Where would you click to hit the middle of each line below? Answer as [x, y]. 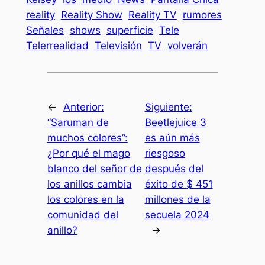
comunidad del [83, 214]
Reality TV [152, 15]
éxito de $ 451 [179, 184]
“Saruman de [78, 122]
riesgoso [165, 153]
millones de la [177, 199]
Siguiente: [168, 107]
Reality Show [91, 15]
